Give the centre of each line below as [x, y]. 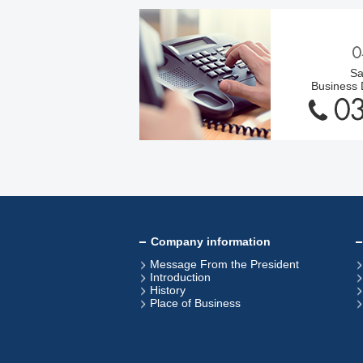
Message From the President [224, 264]
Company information [211, 241]
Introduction [180, 277]
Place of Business [195, 303]
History [168, 290]
